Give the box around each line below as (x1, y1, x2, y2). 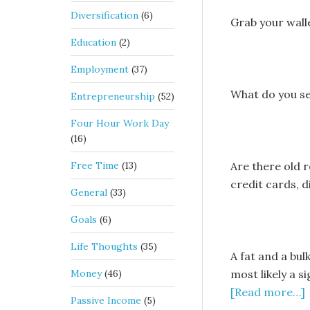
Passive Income (71, 294, 141, 307)
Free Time (71, 159, 119, 172)
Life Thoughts (71, 240, 138, 253)
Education (71, 36, 116, 48)
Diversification (71, 9, 138, 21)
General (71, 186, 107, 199)
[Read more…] (230, 285, 305, 299)
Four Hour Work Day (71, 117, 169, 129)
